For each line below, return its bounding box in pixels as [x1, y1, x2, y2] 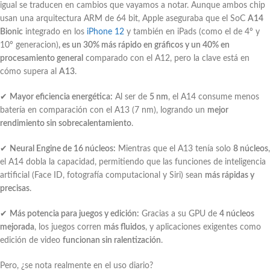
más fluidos [104, 222, 145, 231]
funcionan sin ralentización [63, 236, 161, 245]
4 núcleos [219, 209, 254, 218]
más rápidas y [205, 171, 254, 180]
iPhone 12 [87, 27, 124, 36]
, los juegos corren [34, 222, 104, 231]
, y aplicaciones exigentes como [145, 222, 261, 231]
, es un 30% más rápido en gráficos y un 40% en [58, 40, 230, 49]
